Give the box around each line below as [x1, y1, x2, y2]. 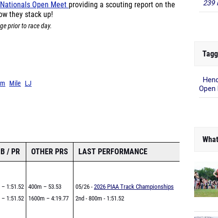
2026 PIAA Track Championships [94, 183, 174, 190]
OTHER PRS [31, 147, 68, 156]
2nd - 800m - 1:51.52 [75, 195, 124, 202]
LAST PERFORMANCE [78, 147, 147, 156]
